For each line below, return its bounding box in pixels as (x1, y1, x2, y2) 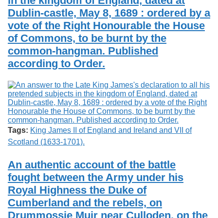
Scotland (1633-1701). (8, 137, 85, 146)
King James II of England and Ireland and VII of (30, 126, 192, 134)
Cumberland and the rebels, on (8, 196, 162, 209)
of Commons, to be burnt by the (8, 32, 166, 44)
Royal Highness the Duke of (8, 183, 146, 196)
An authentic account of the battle (8, 158, 176, 171)
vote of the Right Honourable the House (8, 19, 205, 32)
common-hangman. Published (8, 44, 158, 57)
